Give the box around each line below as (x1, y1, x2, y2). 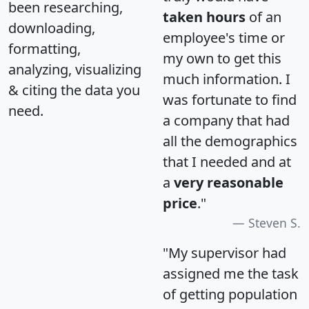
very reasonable (174, 172, 283, 192)
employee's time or (163, 28, 285, 47)
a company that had (163, 110, 290, 130)
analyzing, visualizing (8, 59, 141, 79)
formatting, (8, 39, 81, 58)
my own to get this (163, 48, 281, 68)
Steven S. (248, 214, 301, 231)
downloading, (8, 18, 95, 37)
